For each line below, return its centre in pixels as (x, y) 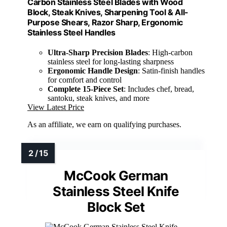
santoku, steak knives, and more (99, 98)
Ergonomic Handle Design (93, 71)
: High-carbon (170, 53)
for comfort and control (85, 80)
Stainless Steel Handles (71, 32)
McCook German (116, 176)
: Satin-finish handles (171, 71)
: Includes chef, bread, (159, 89)
